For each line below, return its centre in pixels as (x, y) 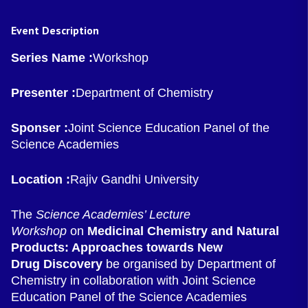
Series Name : (52, 58)
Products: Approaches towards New (117, 247)
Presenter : (43, 93)
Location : (41, 179)
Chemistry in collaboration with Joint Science (133, 280)
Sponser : (40, 128)
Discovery (73, 264)
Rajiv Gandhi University (134, 179)
